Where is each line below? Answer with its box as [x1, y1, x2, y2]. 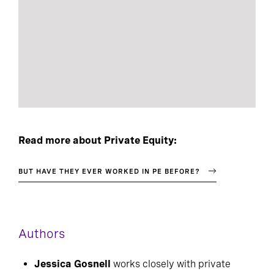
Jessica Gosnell [34, 257, 111, 270]
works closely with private [111, 257, 231, 270]
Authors [18, 226, 65, 241]
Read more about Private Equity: [18, 134, 177, 146]
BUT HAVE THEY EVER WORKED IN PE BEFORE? [18, 166, 200, 176]
